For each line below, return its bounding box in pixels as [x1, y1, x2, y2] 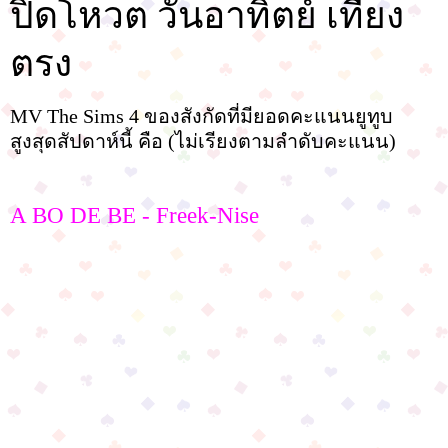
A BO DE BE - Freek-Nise [10, 202, 259, 229]
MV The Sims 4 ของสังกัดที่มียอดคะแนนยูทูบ [10, 105, 393, 128]
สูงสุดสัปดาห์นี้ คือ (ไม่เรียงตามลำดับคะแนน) [10, 130, 396, 153]
